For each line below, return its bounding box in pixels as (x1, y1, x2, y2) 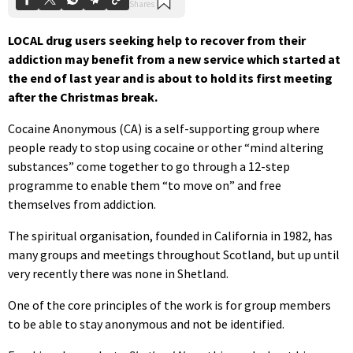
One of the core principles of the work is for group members (8, 296, 331, 313)
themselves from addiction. (8, 195, 156, 212)
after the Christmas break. (8, 88, 158, 105)
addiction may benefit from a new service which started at (8, 50, 340, 67)
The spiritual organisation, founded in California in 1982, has (8, 227, 333, 243)
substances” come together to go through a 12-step (8, 158, 290, 174)
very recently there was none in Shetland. (8, 265, 229, 281)
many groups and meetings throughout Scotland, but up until (8, 246, 340, 262)
